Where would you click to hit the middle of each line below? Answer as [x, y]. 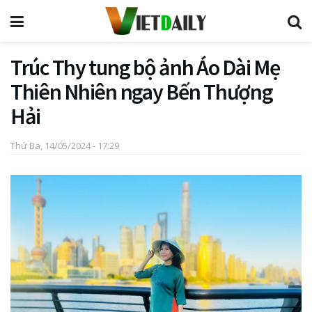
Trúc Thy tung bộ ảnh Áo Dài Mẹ [145, 68]
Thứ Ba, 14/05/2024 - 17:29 [65, 145]
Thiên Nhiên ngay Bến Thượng [142, 92]
